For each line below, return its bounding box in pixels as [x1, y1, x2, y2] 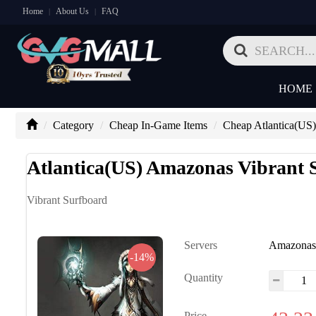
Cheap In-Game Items [109, 119, 207, 131]
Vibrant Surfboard [26, 194, 107, 206]
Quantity [184, 272, 224, 284]
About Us [55, 6, 89, 16]
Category [52, 119, 94, 131]
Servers [184, 239, 218, 251]
